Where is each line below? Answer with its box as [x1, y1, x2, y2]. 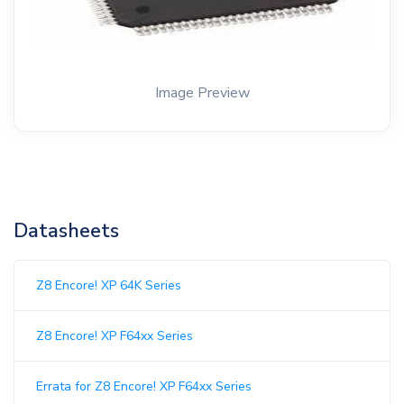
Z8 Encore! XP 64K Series [36, 277, 181, 295]
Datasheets [14, 217, 119, 245]
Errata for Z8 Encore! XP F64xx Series [36, 378, 252, 396]
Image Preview [154, 83, 250, 104]
